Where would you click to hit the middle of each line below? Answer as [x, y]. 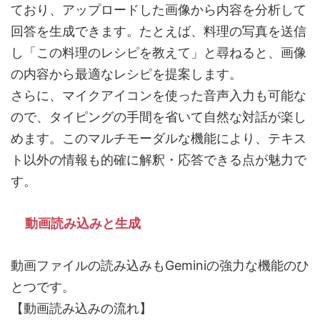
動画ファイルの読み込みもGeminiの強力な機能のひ [160, 266]
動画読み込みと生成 [83, 224]
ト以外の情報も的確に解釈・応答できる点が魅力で [159, 160]
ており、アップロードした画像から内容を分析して [159, 10]
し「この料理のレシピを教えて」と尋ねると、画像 [159, 53]
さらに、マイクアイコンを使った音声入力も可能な [159, 96]
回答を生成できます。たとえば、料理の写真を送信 [159, 31]
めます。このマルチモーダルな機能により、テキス [159, 139]
